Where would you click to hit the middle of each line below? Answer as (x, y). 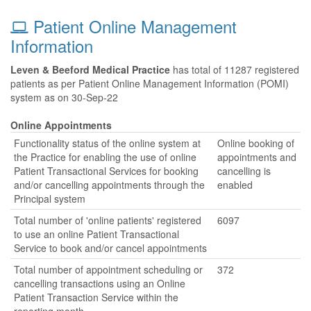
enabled (235, 185)
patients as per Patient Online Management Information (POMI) (150, 83)
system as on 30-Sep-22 (64, 97)
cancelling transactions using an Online (100, 283)
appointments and (257, 157)
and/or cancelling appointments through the (109, 185)
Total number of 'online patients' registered (108, 220)
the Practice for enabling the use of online (105, 157)
